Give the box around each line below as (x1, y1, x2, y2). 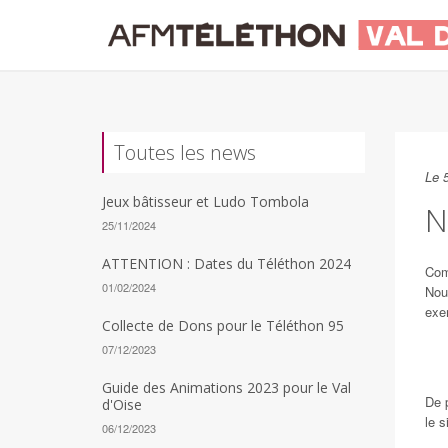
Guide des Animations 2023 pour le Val (102, 378, 351, 397)
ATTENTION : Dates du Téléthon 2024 (102, 254, 351, 273)
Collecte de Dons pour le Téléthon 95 (102, 316, 344, 335)
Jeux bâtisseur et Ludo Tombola (102, 192, 309, 211)
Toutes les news (114, 139, 256, 166)
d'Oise (102, 395, 142, 414)
